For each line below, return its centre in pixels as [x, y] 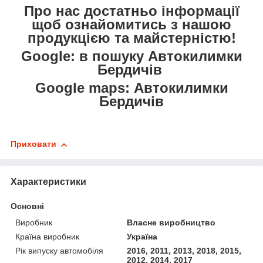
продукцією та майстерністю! [131, 38]
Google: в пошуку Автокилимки [131, 56]
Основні [27, 206]
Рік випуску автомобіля [59, 251]
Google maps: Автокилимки [131, 88]
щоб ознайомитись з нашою [131, 25]
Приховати [33, 144]
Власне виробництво [171, 223]
